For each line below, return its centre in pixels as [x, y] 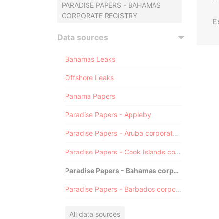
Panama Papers [90, 96]
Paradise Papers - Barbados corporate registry [178, 189]
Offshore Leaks [89, 77]
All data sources [95, 214]
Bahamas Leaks [90, 59]
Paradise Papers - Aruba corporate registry [175, 133]
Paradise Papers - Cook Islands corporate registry [178, 152]
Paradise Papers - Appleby [108, 115]
